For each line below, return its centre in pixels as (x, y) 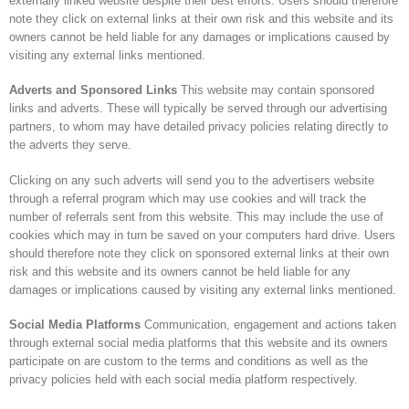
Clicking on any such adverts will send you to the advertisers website (192, 180)
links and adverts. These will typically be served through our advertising (199, 109)
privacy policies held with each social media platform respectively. (184, 380)
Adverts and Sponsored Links (94, 90)
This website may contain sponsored (276, 90)
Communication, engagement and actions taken (269, 325)
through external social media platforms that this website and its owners (199, 343)
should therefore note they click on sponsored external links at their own (199, 253)
